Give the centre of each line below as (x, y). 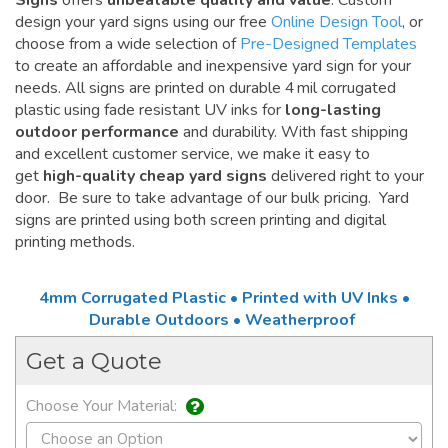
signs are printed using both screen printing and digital (200, 220)
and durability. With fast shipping (295, 132)
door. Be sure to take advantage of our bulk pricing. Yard (212, 198)
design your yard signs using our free (143, 22)
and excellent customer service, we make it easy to (192, 154)
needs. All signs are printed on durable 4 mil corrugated (205, 88)
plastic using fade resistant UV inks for (150, 110)
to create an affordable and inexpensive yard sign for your (213, 66)
